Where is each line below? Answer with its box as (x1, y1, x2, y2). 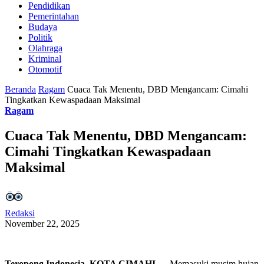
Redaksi (5, 208, 35, 219)
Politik (28, 32, 52, 42)
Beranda (5, 84, 36, 94)
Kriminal (28, 53, 61, 64)
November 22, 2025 (5, 219, 80, 229)
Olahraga (28, 42, 62, 53)
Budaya (28, 21, 57, 32)
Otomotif (28, 64, 62, 74)
